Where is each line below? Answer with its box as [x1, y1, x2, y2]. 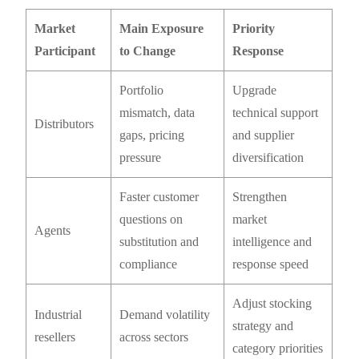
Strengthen [232, 190, 288, 204]
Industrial [34, 308, 83, 322]
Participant [34, 44, 96, 58]
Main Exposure [119, 22, 204, 36]
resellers [34, 330, 76, 345]
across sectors [119, 330, 189, 345]
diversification [232, 151, 305, 165]
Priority [232, 22, 276, 36]
